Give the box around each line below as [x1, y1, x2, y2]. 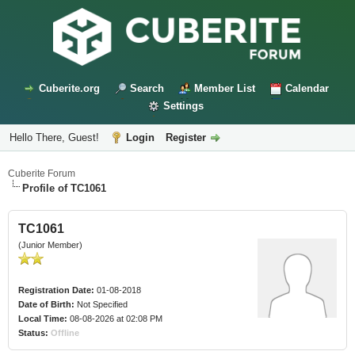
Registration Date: [18, 285, 94, 296]
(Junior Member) [18, 240, 82, 250]
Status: [18, 328, 48, 338]
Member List [193, 82, 255, 95]
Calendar [284, 82, 329, 95]
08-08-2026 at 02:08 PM [67, 314, 162, 324]
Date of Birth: [18, 300, 74, 310]
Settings [163, 100, 204, 113]
